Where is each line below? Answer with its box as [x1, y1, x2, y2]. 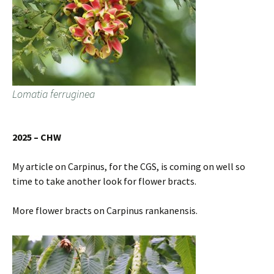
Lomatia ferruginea [12, 87, 95, 101]
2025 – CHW [12, 131, 61, 143]
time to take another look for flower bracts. [12, 175, 196, 187]
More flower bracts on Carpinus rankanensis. [12, 204, 198, 217]
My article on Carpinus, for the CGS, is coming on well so [12, 160, 245, 172]
